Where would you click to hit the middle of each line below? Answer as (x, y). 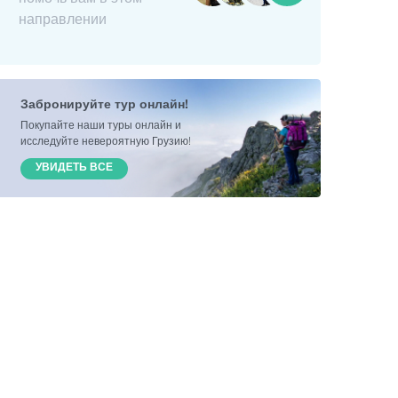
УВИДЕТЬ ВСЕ (74, 167)
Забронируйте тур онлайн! (104, 103)
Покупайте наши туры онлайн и (101, 125)
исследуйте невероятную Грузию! (106, 141)
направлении (63, 19)
